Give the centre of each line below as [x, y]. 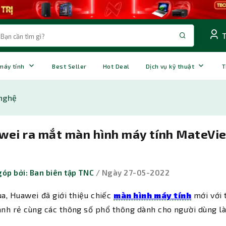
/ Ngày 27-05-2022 [132, 173]
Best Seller [69, 66]
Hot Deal [116, 66]
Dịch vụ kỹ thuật [170, 66]
